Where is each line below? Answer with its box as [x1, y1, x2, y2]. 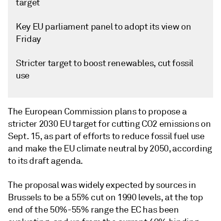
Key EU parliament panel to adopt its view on [16, 21, 191, 32]
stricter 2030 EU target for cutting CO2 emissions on [8, 118, 211, 129]
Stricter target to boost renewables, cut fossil [16, 58, 194, 69]
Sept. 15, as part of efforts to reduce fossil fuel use [8, 131, 205, 142]
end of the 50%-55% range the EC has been [8, 204, 179, 215]
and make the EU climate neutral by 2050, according [8, 143, 213, 154]
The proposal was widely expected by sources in [8, 180, 196, 190]
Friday [16, 34, 41, 44]
